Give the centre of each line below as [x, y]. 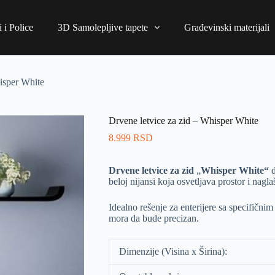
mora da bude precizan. [153, 218]
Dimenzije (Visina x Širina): [173, 251]
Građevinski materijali [227, 27]
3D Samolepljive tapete [103, 27]
